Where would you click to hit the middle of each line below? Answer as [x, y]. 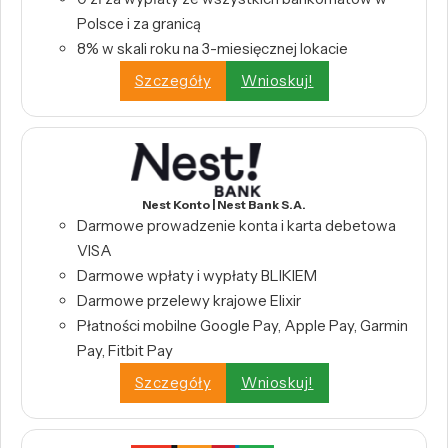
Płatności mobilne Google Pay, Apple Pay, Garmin [242, 325]
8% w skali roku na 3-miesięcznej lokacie [212, 48]
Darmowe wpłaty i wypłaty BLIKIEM [197, 275]
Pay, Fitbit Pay [125, 350]
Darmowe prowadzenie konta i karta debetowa [236, 225]
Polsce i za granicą [139, 23]
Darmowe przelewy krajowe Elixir [189, 300]
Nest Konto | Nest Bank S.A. [224, 204]
